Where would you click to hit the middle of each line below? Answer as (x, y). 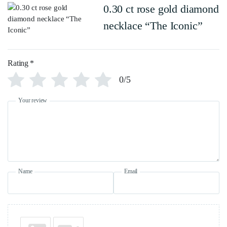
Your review (33, 101)
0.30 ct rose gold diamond (161, 9)
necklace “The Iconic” (153, 25)
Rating (18, 63)
